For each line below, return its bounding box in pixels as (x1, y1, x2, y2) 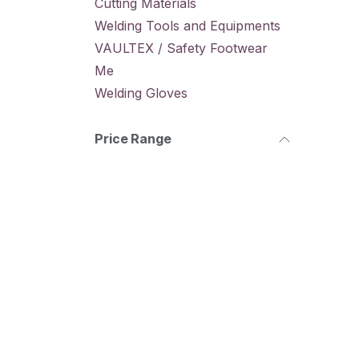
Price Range (95, 131, 171, 147)
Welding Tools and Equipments (95, 18, 280, 34)
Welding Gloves (95, 85, 188, 101)
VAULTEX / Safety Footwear (95, 40, 268, 56)
